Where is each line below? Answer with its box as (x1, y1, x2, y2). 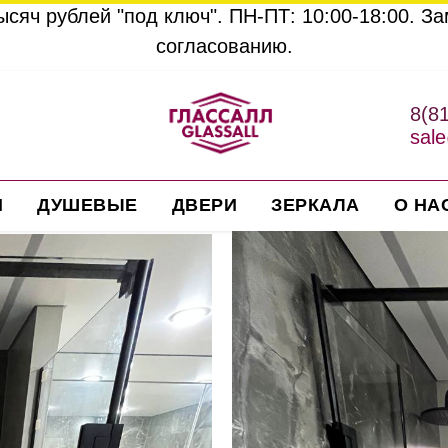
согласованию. (155, 35, 293, 57)
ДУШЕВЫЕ (37, 195, 138, 215)
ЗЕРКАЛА (271, 195, 360, 215)
